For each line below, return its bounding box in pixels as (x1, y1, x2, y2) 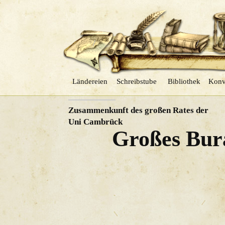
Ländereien (72, 77, 107, 85)
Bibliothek (168, 77, 201, 85)
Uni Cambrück (68, 117, 123, 127)
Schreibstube (116, 77, 157, 85)
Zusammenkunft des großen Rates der (68, 105, 208, 115)
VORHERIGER (68, 89, 116, 97)
